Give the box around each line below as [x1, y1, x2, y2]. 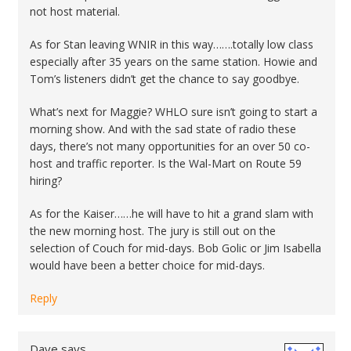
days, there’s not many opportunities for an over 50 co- [30, 139, 310, 154]
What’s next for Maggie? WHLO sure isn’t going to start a [30, 104, 317, 119]
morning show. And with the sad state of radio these [30, 121, 296, 136]
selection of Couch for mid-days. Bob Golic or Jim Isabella [30, 241, 321, 255]
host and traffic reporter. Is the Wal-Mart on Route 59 [30, 156, 302, 171]
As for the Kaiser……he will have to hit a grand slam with [30, 206, 313, 221]
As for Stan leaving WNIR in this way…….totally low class [30, 37, 313, 52]
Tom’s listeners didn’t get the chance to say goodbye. [30, 71, 299, 86]
